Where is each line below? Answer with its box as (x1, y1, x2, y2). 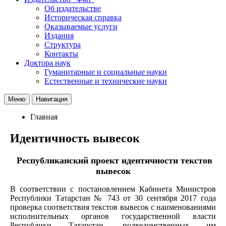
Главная (30, 112, 58, 121)
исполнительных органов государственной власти (10, 211, 216, 220)
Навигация (36, 95, 68, 103)
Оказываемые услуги (44, 22, 118, 31)
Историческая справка (44, 13, 122, 22)
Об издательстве (44, 4, 101, 13)
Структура (44, 40, 81, 49)
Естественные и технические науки (44, 76, 167, 85)
